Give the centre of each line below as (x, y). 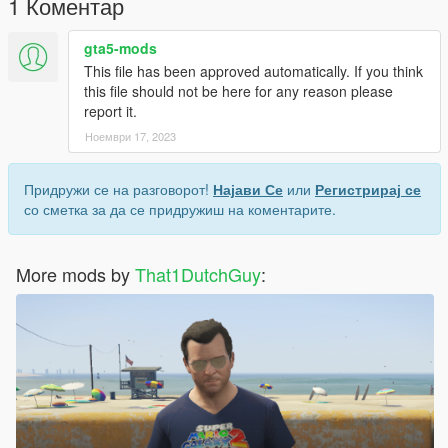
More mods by (75, 273)
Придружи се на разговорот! (118, 188)
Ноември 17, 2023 (130, 135)
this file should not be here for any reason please (238, 90)
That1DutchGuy (198, 273)
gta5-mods (120, 47)
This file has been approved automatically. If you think (253, 70)
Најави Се (248, 188)
